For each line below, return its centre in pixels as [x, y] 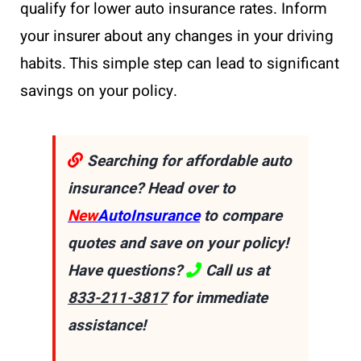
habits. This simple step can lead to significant [180, 64]
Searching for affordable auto [187, 162]
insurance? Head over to [151, 189]
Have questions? [127, 271]
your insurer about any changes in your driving [177, 37]
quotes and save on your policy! [178, 244]
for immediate [218, 299]
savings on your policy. [99, 91]
